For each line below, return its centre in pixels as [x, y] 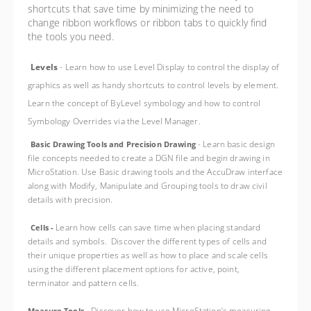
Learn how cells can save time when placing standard [158, 227]
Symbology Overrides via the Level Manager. [114, 121]
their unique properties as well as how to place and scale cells [148, 255]
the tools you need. [71, 36]
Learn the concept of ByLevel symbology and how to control [144, 103]
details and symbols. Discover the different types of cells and [147, 241]
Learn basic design [239, 144]
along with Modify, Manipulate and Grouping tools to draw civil [148, 186]
